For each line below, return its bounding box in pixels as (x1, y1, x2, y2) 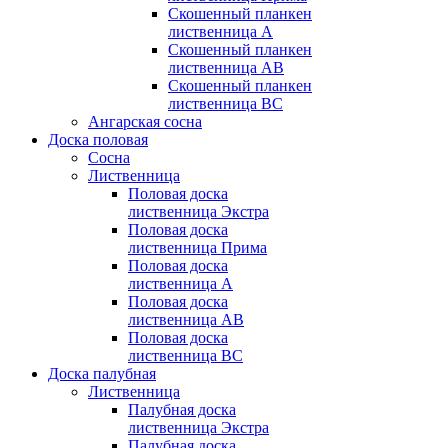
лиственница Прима (128, 239, 267, 257)
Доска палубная (48, 365, 156, 383)
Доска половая (48, 131, 148, 149)
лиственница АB (128, 311, 244, 329)
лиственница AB (168, 59, 284, 77)
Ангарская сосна (88, 113, 202, 131)
